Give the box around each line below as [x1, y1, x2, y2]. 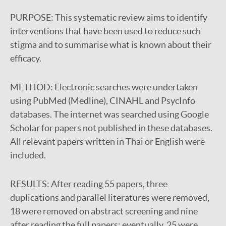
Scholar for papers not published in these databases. [10, 123, 212, 133]
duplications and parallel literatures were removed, [10, 192, 209, 203]
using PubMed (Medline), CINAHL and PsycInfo [10, 95, 195, 106]
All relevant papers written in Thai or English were [10, 136, 205, 147]
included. [10, 150, 46, 160]
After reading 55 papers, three [51, 179, 167, 189]
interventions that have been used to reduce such [10, 26, 201, 36]
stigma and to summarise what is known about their [10, 39, 211, 50]
